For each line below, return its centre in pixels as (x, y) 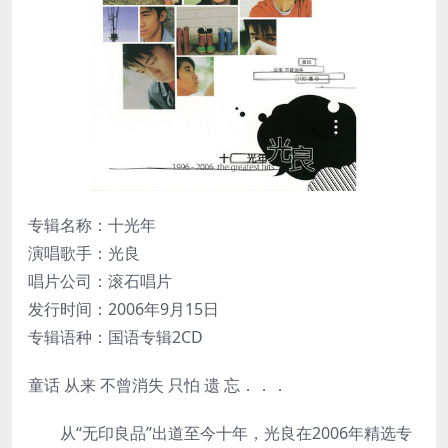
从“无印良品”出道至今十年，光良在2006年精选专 (220, 432)
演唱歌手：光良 (84, 252)
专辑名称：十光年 (92, 224)
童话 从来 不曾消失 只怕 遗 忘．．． (158, 384)
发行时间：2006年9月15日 (123, 308)
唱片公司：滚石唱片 (100, 280)
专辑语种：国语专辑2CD (115, 336)
